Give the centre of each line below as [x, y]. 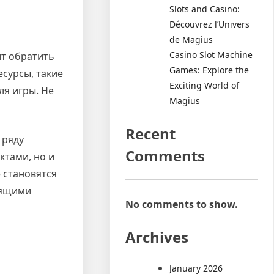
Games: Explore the [209, 70]
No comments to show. [182, 204]
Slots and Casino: [205, 9]
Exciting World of [205, 85]
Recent [151, 133]
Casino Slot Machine [211, 54]
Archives [157, 237]
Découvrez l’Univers [210, 24]
